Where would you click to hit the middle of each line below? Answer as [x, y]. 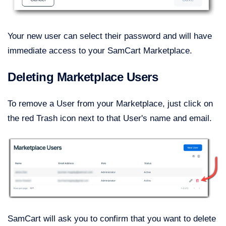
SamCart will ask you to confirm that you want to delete [112, 219]
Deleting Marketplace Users [83, 77]
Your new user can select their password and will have [110, 36]
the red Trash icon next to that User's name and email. [110, 118]
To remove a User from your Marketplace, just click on [110, 103]
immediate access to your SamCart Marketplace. [100, 50]
